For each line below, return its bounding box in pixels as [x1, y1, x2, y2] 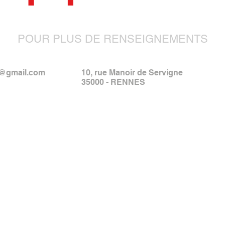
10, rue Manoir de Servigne [81, 68, 185, 77]
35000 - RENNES [81, 77, 145, 87]
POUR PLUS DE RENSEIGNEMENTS [17, 33, 208, 45]
